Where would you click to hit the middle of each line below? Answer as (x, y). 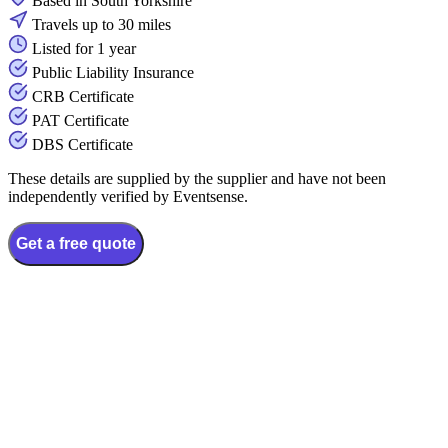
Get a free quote (76, 244)
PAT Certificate (80, 121)
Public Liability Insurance (113, 73)
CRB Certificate (83, 97)
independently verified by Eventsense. (128, 197)
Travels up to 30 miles (101, 25)
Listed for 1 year (84, 49)
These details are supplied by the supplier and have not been (197, 179)
